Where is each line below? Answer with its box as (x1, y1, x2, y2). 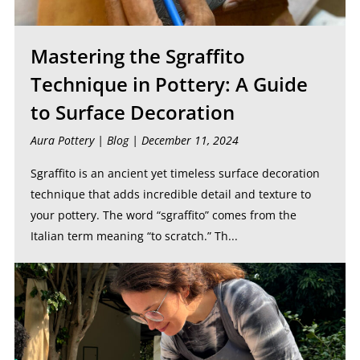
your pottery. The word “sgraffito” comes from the (30, 207, 297, 223)
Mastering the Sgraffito (30, 43, 245, 69)
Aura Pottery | (30, 133, 107, 148)
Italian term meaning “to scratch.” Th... (30, 228, 238, 243)
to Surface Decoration (30, 99, 235, 125)
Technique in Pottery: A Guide (30, 71, 308, 97)
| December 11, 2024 (128, 133, 239, 148)
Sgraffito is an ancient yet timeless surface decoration (30, 166, 320, 181)
